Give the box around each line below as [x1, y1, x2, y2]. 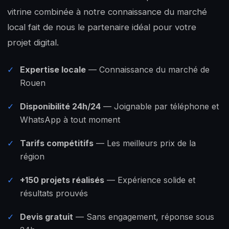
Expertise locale [20, 64, 86, 75]
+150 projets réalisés [20, 174, 104, 185]
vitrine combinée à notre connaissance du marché [7, 6, 207, 17]
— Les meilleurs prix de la [94, 138, 196, 148]
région [20, 151, 44, 162]
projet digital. [7, 37, 59, 48]
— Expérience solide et [104, 174, 195, 185]
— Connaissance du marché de [86, 64, 210, 75]
